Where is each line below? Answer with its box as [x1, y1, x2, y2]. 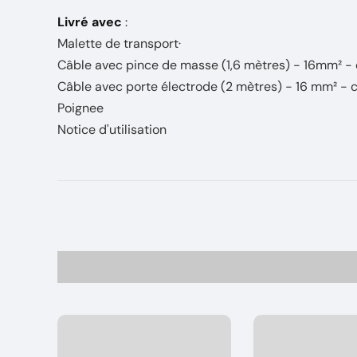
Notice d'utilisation [57, 121, 167, 138]
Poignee [57, 100, 104, 116]
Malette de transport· [57, 35, 181, 52]
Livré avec [57, 14, 125, 30]
